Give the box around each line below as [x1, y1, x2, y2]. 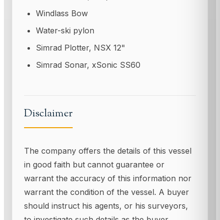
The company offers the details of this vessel [24, 146, 192, 156]
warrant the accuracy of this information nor [24, 173, 192, 184]
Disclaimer [24, 106, 73, 122]
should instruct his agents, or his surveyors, [24, 201, 188, 211]
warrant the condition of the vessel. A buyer [24, 187, 189, 197]
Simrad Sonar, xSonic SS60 [36, 59, 140, 70]
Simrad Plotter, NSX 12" [36, 42, 125, 53]
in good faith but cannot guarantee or [24, 160, 165, 170]
